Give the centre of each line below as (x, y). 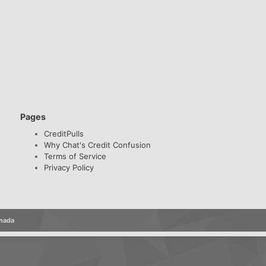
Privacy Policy (69, 167)
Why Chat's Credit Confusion (98, 145)
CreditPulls (64, 133)
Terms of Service (75, 156)
